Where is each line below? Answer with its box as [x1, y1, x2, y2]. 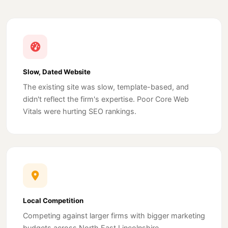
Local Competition [23, 196, 83, 205]
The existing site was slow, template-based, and [23, 82, 189, 92]
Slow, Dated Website [23, 68, 91, 76]
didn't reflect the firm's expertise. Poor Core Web [23, 95, 189, 104]
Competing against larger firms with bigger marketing [23, 211, 205, 220]
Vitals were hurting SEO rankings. [23, 107, 136, 116]
